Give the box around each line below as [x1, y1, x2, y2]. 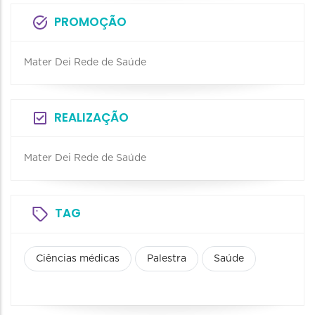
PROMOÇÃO [54, 13, 127, 30]
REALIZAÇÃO [54, 109, 129, 126]
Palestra [147, 254, 186, 264]
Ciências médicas [36, 254, 120, 264]
